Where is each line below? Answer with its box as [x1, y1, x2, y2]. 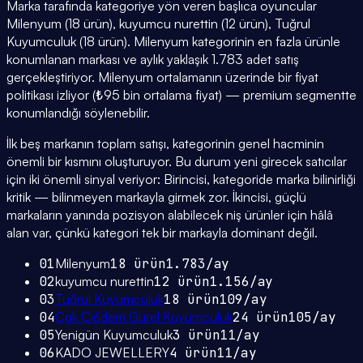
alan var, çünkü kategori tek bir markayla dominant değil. [6, 224, 318, 241]
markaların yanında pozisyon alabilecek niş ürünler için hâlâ [6, 207, 333, 224]
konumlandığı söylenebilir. [6, 105, 150, 122]
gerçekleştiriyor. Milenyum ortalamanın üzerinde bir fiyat [6, 69, 318, 86]
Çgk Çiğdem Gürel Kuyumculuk [54, 309, 233, 326]
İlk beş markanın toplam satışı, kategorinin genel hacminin [6, 135, 324, 152]
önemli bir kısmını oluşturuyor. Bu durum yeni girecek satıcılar [6, 153, 347, 170]
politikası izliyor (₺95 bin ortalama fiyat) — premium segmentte [6, 87, 357, 104]
